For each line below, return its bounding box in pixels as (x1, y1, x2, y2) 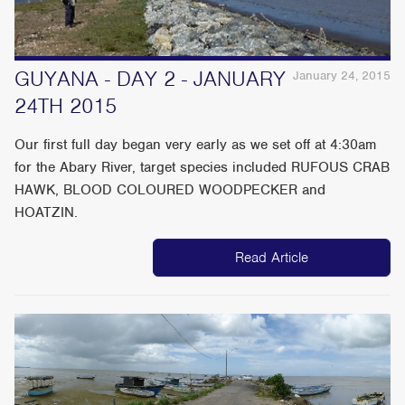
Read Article (234, 248, 308, 267)
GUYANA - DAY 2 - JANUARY (14, 64, 287, 92)
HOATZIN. (14, 202, 79, 221)
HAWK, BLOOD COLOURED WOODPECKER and (14, 180, 326, 199)
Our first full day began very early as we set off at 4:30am (14, 135, 377, 154)
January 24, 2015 (292, 67, 391, 83)
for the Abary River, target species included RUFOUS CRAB (14, 157, 391, 176)
